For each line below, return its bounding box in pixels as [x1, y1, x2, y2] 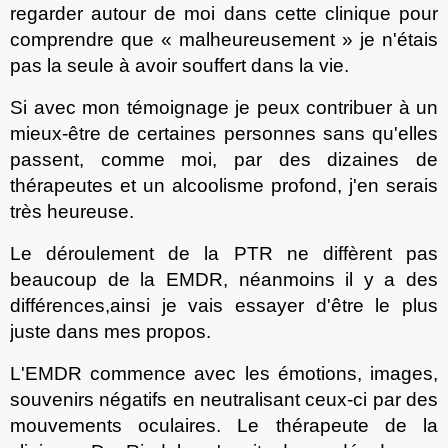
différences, [10, 295, 110, 317]
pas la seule [10, 55, 114, 77]
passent [10, 149, 79, 171]
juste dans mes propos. [10, 321, 211, 343]
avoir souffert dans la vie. [135, 55, 349, 77]
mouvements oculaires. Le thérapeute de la [10, 414, 438, 436]
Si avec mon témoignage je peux [10, 97, 306, 119]
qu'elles [372, 123, 438, 145]
